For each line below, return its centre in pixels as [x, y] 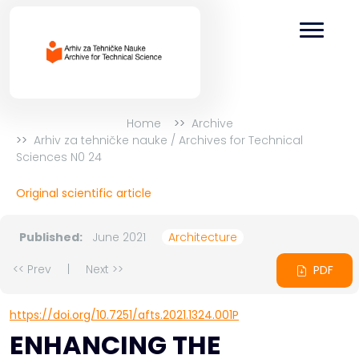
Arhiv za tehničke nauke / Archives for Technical [168, 140]
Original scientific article [84, 193]
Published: [51, 237]
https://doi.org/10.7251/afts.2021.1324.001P [124, 315]
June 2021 [119, 237]
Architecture [203, 237]
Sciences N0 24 [59, 157]
